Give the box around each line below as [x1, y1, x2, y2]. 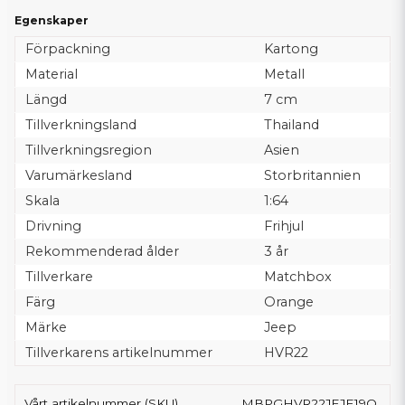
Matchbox [263, 268, 332, 286]
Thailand [263, 117, 319, 134]
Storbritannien [263, 167, 361, 184]
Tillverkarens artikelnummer [24, 344, 212, 362]
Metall [263, 66, 305, 83]
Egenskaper [14, 14, 89, 28]
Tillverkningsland [24, 117, 137, 134]
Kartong [263, 41, 318, 58]
